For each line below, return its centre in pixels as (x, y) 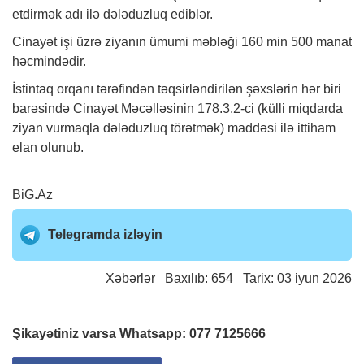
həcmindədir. (49, 61)
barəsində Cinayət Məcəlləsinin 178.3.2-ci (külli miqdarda (178, 108)
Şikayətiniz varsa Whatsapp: (101, 333)
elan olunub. (48, 147)
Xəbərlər (130, 278)
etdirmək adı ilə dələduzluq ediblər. (113, 14)
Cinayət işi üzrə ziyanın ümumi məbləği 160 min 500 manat (182, 41)
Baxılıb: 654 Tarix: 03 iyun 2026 (253, 278)
